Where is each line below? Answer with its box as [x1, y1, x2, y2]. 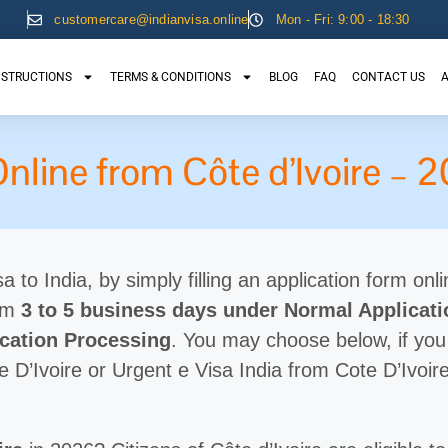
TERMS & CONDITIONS [109, 70, 231, 85]
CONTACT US [351, 70, 425, 85]
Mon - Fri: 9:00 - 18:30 [275, 12, 410, 27]
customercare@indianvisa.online [54, 12, 249, 27]
